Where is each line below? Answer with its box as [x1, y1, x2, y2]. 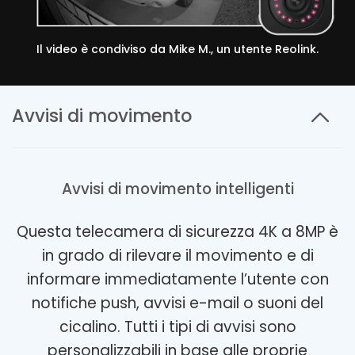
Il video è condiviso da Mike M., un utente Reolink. [36, 41, 319, 58]
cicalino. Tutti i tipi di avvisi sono [59, 316, 296, 338]
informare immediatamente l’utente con [26, 269, 329, 291]
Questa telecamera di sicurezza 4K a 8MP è [17, 221, 338, 243]
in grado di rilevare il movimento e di [41, 245, 314, 267]
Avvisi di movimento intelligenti [61, 178, 294, 200]
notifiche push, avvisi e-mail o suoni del [32, 292, 323, 315]
